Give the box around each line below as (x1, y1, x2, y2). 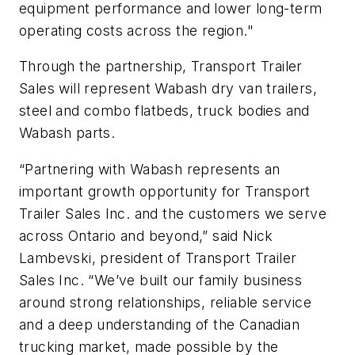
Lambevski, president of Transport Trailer (19, 250, 297, 267)
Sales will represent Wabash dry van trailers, (19, 80, 317, 97)
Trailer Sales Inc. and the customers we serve (19, 205, 326, 223)
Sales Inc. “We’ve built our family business (19, 272, 303, 289)
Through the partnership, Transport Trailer (19, 58, 303, 75)
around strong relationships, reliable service (19, 294, 311, 311)
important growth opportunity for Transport (19, 183, 311, 200)
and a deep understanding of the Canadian (19, 316, 300, 334)
